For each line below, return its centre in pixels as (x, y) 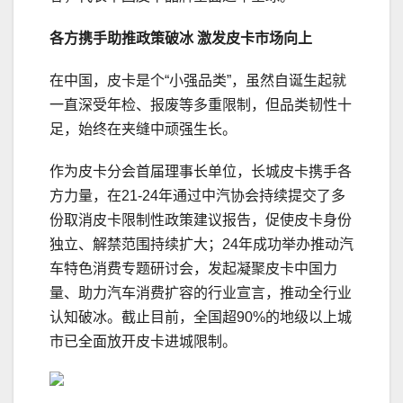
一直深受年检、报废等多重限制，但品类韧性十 (201, 105)
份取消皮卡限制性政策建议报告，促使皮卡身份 (201, 220)
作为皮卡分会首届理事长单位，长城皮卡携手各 (201, 172)
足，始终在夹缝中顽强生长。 (143, 130)
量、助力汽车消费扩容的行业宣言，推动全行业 (201, 293)
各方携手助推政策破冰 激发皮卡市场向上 (181, 39)
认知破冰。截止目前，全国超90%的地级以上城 (201, 318)
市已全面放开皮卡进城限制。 (143, 342)
